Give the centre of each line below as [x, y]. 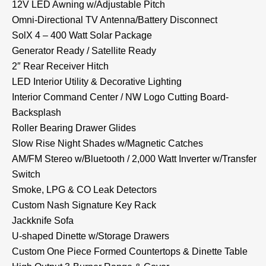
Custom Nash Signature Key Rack [84, 205]
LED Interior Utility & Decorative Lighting [97, 81]
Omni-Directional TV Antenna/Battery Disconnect [115, 20]
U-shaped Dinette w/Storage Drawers [91, 236]
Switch [26, 174]
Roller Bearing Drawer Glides [74, 128]
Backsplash [37, 112]
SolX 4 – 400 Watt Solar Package [82, 35]
